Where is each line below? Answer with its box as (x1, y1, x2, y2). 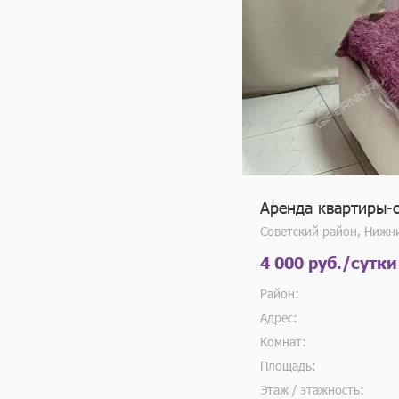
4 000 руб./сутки (260, 252, 397, 273)
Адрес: (260, 309, 297, 326)
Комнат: (260, 333, 306, 350)
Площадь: (260, 357, 316, 374)
